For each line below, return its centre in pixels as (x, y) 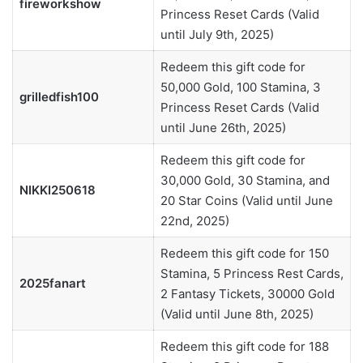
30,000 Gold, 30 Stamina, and (245, 181)
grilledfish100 (59, 97)
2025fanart (52, 284)
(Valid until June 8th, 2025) (237, 314)
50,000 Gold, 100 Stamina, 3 (240, 88)
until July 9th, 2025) (217, 35)
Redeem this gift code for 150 (244, 254)
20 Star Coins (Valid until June (246, 201)
